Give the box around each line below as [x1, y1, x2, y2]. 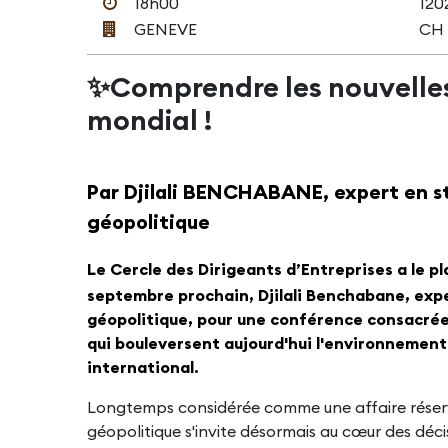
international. [87, 357, 199, 378]
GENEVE [134, 19, 197, 40]
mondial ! [87, 102, 212, 139]
